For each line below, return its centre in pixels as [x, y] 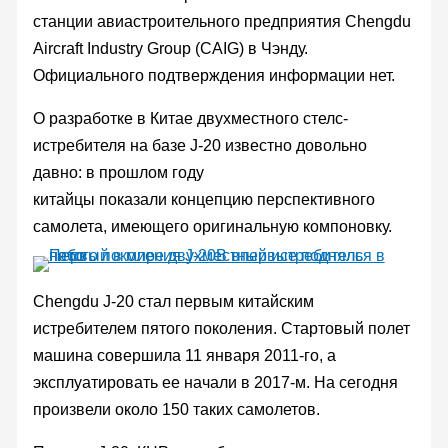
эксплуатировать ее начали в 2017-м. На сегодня [215, 382]
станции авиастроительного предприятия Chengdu [221, 21]
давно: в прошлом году [118, 172]
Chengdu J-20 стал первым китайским [173, 301]
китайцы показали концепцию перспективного [203, 199]
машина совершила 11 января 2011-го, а [184, 355]
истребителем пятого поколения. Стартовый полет [221, 328]
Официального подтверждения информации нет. [213, 75]
